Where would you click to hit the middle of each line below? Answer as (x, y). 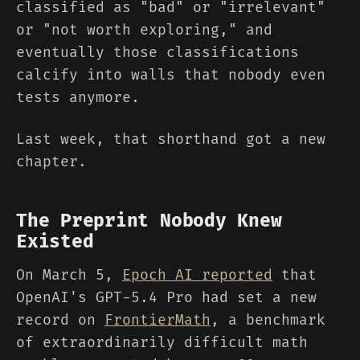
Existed (55, 241)
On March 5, (69, 275)
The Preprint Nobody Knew (149, 221)
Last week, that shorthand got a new (171, 139)
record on (60, 320)
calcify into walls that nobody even (171, 75)
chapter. (51, 162)
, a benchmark (268, 320)
